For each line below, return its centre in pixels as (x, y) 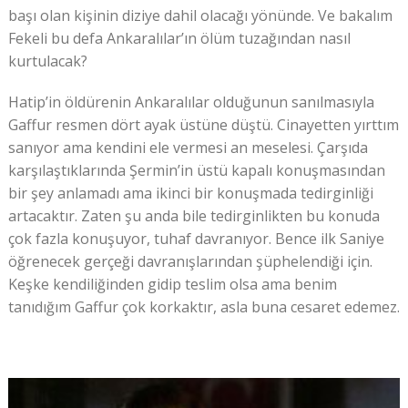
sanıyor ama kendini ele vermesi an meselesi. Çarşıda (188, 148)
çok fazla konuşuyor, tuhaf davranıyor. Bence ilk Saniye (196, 239)
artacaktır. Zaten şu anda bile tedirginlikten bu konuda (194, 216)
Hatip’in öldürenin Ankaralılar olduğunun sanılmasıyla (191, 102)
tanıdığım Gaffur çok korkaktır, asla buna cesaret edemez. (204, 307)
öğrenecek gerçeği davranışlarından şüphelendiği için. (190, 262)
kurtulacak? (47, 61)
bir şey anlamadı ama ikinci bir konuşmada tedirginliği (190, 194)
